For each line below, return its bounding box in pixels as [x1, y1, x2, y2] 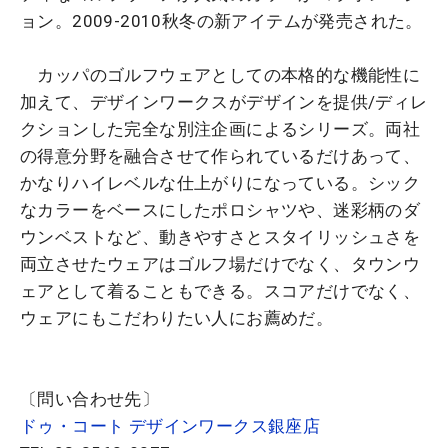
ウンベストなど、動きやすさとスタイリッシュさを [20, 227, 421, 248]
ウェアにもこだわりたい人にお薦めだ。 [20, 308, 334, 329]
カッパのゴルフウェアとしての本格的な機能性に [20, 65, 421, 86]
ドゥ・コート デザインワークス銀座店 [20, 416, 321, 437]
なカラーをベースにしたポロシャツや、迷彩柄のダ [20, 200, 421, 221]
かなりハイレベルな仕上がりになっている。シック [20, 173, 421, 194]
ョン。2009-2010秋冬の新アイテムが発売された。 [20, 11, 423, 32]
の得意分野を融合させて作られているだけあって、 [20, 146, 421, 167]
